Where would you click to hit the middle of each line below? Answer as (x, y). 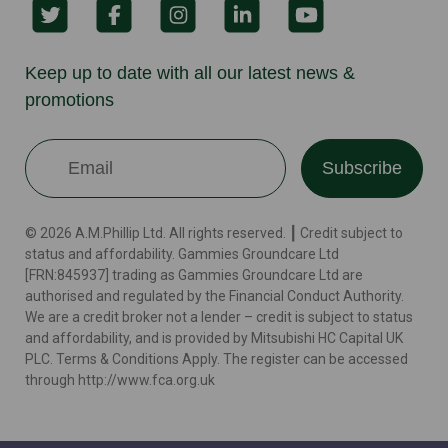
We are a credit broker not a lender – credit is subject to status (219, 316)
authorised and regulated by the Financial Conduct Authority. (214, 295)
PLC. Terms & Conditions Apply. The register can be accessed (216, 358)
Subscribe (362, 167)
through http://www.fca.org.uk (120, 379)
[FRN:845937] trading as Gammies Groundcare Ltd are (194, 274)
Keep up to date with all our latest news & (190, 72)
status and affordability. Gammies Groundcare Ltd (182, 253)
